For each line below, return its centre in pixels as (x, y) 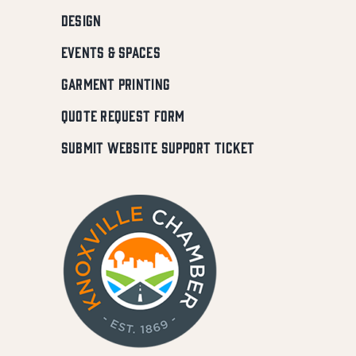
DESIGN (81, 20)
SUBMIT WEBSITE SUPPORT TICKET (158, 147)
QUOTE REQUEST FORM (123, 116)
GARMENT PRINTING (116, 84)
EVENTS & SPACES (110, 52)
